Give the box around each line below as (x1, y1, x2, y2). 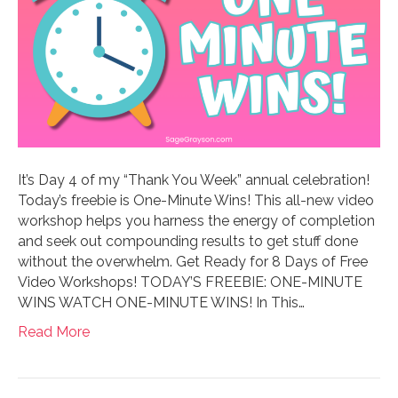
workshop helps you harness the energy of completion (18, 212, 375, 230)
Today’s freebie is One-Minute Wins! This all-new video (18, 192, 374, 210)
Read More (18, 323, 90, 341)
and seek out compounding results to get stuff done (18, 233, 358, 251)
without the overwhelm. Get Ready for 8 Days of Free (18, 253, 368, 271)
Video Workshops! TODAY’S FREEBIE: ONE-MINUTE (18, 274, 362, 291)
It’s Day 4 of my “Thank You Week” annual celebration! (18, 171, 370, 189)
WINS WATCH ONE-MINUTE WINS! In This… (18, 294, 305, 312)
